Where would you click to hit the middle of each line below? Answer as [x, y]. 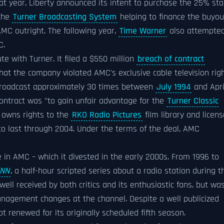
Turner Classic [193, 101]
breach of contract [171, 59]
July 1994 [173, 87]
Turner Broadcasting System [65, 17]
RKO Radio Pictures [107, 115]
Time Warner [143, 31]
